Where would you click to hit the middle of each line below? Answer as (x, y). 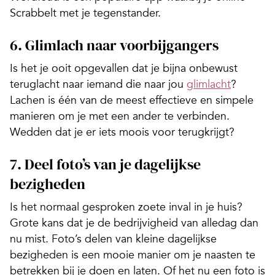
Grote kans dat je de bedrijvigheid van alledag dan (134, 223)
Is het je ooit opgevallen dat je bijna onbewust (124, 68)
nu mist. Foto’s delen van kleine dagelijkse (113, 239)
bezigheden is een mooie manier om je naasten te (133, 255)
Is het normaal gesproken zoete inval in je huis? (126, 207)
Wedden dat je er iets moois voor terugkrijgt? (122, 132)
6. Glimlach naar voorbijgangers (114, 45)
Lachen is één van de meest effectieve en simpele (132, 100)
